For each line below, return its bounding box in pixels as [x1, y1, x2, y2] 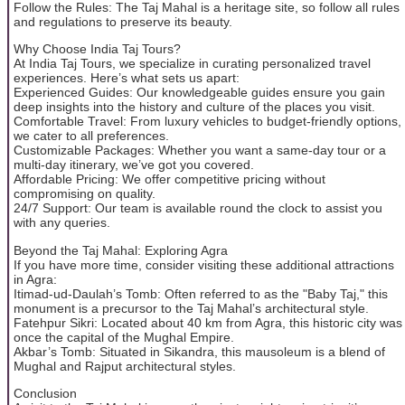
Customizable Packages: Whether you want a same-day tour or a [14, 143, 386, 158]
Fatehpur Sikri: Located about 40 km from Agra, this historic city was [14, 315, 402, 330]
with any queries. [14, 215, 110, 231]
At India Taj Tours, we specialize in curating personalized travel [14, 56, 371, 71]
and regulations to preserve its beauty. [14, 14, 232, 29]
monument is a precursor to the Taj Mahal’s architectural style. [14, 300, 369, 316]
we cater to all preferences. [14, 128, 169, 144]
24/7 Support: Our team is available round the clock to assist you [14, 201, 382, 216]
